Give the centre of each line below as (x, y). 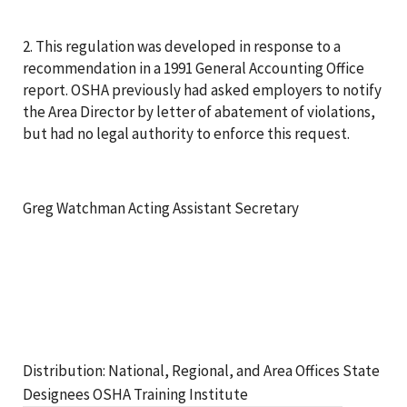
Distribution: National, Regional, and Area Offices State (201, 370)
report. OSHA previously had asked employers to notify (202, 89)
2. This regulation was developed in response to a (182, 46)
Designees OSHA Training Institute (135, 394)
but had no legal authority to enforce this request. (186, 133)
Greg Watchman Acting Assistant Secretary (161, 208)
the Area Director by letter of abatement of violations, (199, 111)
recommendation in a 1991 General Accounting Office (194, 68)
